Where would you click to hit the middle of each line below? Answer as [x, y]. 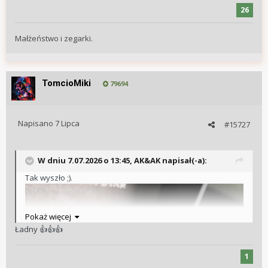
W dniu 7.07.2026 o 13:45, [86, 160]
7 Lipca [67, 124]
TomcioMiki [66, 83]
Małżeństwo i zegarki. [54, 39]
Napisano [36, 124]
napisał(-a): [184, 160]
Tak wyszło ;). [49, 178]
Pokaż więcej [50, 217]
